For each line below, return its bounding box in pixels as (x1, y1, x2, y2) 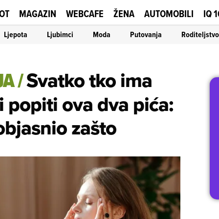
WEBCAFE (66, 6, 104, 21)
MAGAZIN (19, 6, 56, 21)
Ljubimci (47, 28, 73, 40)
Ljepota (4, 28, 27, 40)
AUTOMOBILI (144, 6, 194, 21)
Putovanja (130, 28, 162, 40)
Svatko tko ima (26, 66, 152, 94)
